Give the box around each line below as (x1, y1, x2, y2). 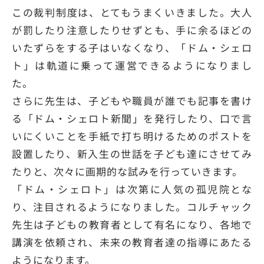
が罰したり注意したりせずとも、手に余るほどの (12, 22, 252, 38)
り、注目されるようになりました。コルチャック (12, 199, 252, 214)
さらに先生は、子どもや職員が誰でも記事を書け (12, 93, 252, 108)
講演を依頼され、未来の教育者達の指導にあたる (12, 235, 252, 250)
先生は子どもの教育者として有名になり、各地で (12, 217, 252, 232)
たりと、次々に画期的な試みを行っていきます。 (12, 164, 243, 179)
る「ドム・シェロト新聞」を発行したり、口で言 (12, 111, 252, 126)
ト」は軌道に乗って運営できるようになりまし (12, 58, 252, 73)
